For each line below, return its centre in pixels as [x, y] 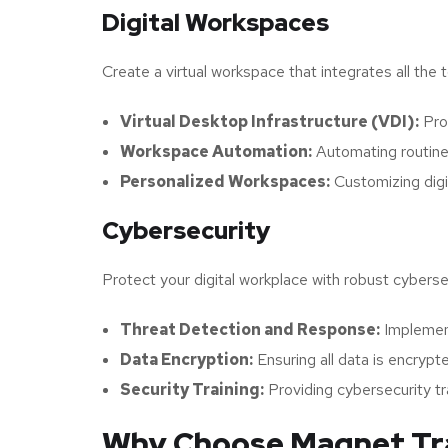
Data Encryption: [186, 359]
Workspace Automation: [216, 151]
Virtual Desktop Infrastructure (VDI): [269, 121]
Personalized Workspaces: [225, 181]
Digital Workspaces [215, 22]
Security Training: [192, 389]
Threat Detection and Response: [250, 329]
